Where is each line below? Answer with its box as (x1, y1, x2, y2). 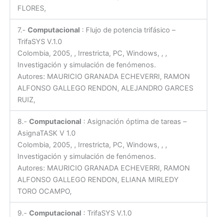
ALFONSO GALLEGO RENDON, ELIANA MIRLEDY (17, 175, 179, 185)
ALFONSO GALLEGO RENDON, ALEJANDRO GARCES (17, 84, 193, 93)
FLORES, (17, 4, 46, 13)
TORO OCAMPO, (17, 187, 72, 196)
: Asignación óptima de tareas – (81, 117, 186, 126)
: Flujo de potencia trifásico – (79, 26, 175, 35)
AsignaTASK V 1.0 (17, 129, 76, 138)
